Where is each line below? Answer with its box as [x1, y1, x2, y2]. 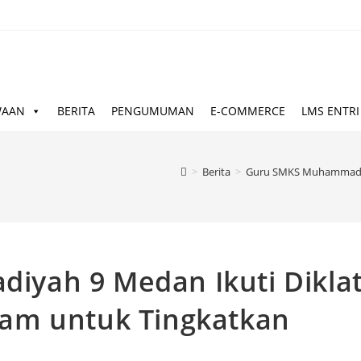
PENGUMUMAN [111, 103, 194, 119]
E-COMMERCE [210, 103, 285, 119]
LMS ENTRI [301, 103, 359, 119]
